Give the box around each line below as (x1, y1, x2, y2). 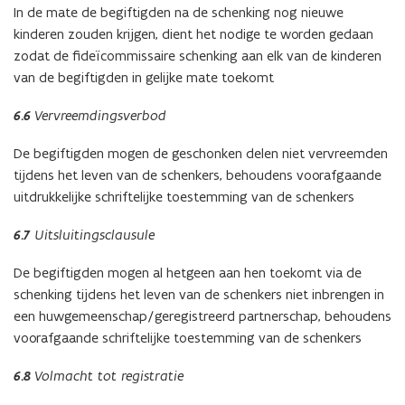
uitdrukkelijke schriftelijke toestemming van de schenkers (14, 188, 354, 206)
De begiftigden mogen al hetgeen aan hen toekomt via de (14, 264, 362, 282)
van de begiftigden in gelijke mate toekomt (14, 69, 274, 87)
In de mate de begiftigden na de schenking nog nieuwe (14, 4, 344, 22)
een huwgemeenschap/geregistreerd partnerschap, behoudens (14, 307, 391, 325)
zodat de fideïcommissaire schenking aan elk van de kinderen (14, 47, 381, 65)
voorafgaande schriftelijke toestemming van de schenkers (14, 329, 362, 347)
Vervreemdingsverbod (34, 107, 166, 125)
